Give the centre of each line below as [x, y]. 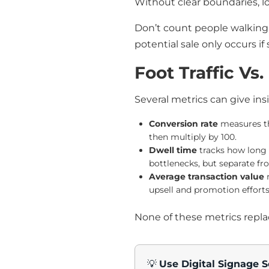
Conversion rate [183, 123]
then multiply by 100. [193, 137]
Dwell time [173, 150]
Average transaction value [207, 176]
